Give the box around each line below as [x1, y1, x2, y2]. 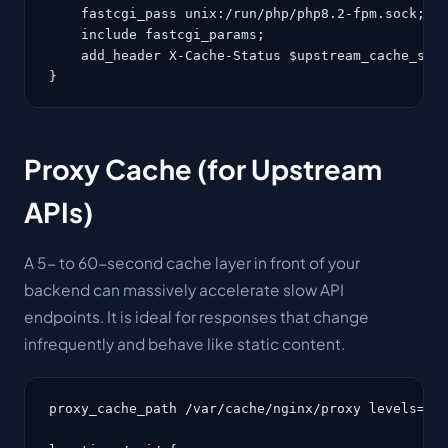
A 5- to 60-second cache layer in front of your [24, 253, 360, 272]
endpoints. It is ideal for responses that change [24, 307, 369, 326]
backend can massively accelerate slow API [24, 280, 344, 299]
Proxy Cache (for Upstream [24, 151, 382, 186]
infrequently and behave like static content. [24, 334, 345, 353]
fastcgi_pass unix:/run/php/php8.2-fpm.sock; [49, 5, 425, 21]
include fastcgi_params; [49, 26, 265, 42]
